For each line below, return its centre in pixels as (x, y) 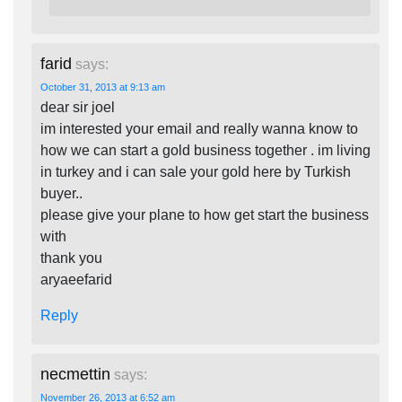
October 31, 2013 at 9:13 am (103, 87)
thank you (71, 258)
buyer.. (61, 193)
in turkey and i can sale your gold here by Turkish (196, 172)
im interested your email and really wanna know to (199, 129)
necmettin (75, 374)
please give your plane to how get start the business (205, 215)
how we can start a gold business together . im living (205, 150)
